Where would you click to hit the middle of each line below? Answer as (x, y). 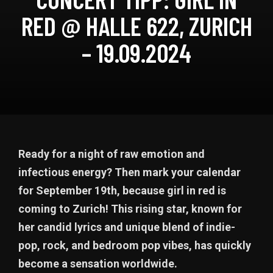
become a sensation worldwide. (99, 264)
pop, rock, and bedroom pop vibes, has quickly (135, 245)
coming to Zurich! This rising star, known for (130, 209)
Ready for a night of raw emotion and (112, 154)
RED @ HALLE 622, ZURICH (136, 26)
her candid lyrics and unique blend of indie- (127, 227)
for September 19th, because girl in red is (122, 190)
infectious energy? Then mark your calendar (129, 172)
